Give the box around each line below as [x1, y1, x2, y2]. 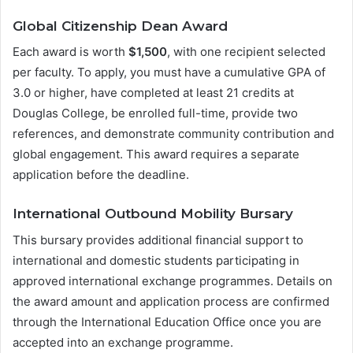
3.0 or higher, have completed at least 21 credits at [13, 85, 294, 101]
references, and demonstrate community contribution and [13, 126, 334, 142]
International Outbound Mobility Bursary [13, 206, 293, 222]
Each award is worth [13, 44, 128, 60]
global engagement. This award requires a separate [13, 147, 299, 162]
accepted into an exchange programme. [13, 334, 233, 350]
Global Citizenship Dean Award [13, 17, 228, 34]
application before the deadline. [13, 167, 189, 183]
